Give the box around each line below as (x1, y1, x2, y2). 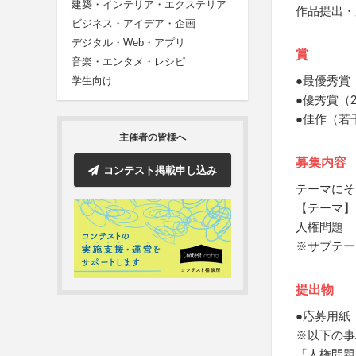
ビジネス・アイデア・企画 (72, 17, 195, 30)
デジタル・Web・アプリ (72, 37, 185, 49)
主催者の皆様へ (119, 132, 186, 144)
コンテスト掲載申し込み (103, 164, 217, 176)
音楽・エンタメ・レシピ (72, 56, 185, 68)
